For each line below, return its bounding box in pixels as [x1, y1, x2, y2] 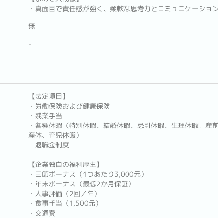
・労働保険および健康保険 [28, 101, 110, 111]
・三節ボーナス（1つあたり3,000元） [28, 169, 147, 179]
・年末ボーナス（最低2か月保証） [28, 179, 135, 189]
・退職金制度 [28, 140, 69, 150]
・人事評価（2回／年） [28, 189, 101, 199]
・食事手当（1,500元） [28, 199, 102, 208]
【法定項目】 [28, 91, 69, 101]
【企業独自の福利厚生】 [28, 160, 103, 169]
